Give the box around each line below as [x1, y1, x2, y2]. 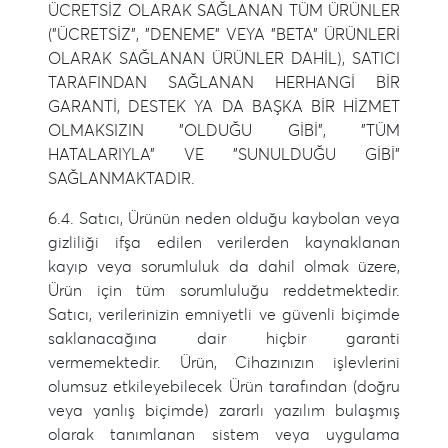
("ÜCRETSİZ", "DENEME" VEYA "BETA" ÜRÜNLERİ [48, 27, 400, 43]
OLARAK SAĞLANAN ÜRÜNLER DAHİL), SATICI [48, 51, 400, 67]
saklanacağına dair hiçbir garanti [48, 331, 400, 347]
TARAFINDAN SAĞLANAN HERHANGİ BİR [48, 75, 400, 91]
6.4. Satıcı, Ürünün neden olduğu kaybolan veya [48, 211, 400, 227]
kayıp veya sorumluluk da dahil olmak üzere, [48, 259, 400, 275]
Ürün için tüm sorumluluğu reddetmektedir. [48, 283, 400, 299]
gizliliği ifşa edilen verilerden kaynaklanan [48, 235, 400, 251]
